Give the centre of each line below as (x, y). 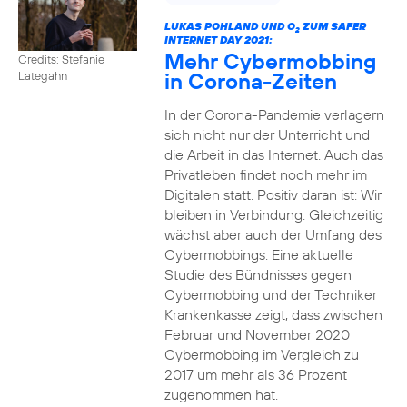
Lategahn (43, 75)
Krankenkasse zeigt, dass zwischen (273, 314)
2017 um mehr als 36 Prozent (255, 374)
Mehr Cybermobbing (270, 61)
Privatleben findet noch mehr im (265, 174)
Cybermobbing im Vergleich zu (261, 354)
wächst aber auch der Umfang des (273, 234)
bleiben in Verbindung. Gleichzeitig (273, 214)
